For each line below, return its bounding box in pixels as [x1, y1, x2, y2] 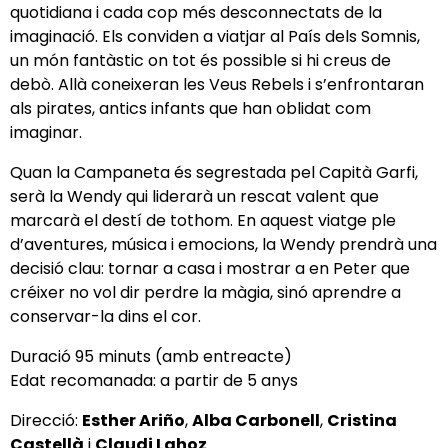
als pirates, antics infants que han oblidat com [10, 97, 371, 120]
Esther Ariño [82, 409, 185, 432]
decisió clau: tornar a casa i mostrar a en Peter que [10, 257, 410, 280]
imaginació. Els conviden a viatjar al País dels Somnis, [10, 25, 420, 48]
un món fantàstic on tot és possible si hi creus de [10, 49, 391, 72]
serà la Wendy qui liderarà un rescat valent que [10, 185, 379, 208]
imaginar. [10, 121, 82, 144]
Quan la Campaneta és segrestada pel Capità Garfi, [10, 161, 418, 184]
